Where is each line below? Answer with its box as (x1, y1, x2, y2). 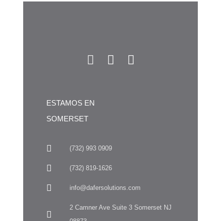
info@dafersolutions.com (69, 184, 141, 191)
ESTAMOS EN (46, 98, 95, 107)
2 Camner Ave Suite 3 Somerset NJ (69, 203, 172, 211)
